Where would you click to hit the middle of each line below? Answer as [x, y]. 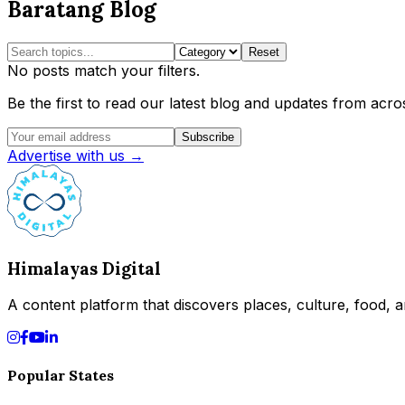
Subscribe [208, 137]
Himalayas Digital [84, 268]
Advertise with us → [75, 156]
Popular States [61, 375]
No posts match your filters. [104, 71]
